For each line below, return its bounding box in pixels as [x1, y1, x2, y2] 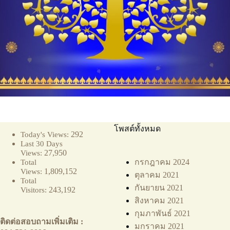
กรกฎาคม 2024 [135, 158, 190, 166]
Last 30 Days [21, 139, 63, 148]
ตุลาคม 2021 [135, 170, 180, 179]
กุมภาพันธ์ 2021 [135, 209, 191, 218]
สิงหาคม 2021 [135, 196, 184, 205]
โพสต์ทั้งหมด [114, 124, 161, 133]
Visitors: [21, 185, 49, 194]
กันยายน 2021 [135, 183, 184, 192]
